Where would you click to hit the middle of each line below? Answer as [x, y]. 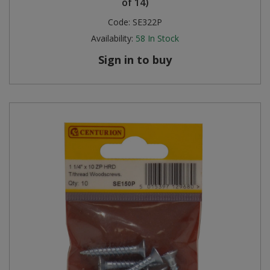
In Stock [163, 38]
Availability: [112, 38]
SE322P [147, 22]
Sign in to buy [135, 59]
